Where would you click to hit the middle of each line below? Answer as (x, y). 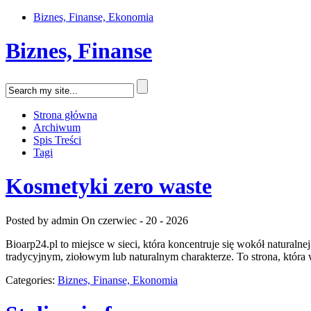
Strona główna (65, 115)
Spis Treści (57, 140)
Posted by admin (42, 220)
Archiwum (57, 127)
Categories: (32, 280)
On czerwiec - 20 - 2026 (135, 220)
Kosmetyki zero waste (109, 186)
